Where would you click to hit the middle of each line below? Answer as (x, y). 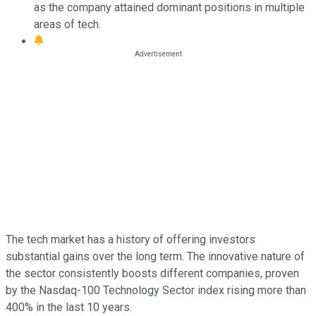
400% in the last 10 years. (69, 307)
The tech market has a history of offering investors (130, 239)
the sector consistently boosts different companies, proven (152, 273)
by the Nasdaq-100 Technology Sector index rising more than (156, 290)
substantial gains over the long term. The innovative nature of (155, 256)
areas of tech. (67, 24)
